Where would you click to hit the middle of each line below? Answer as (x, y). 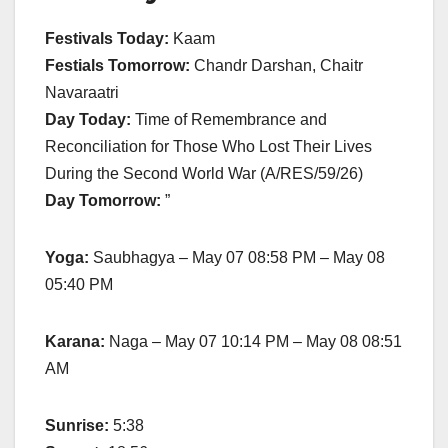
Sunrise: (79, 425)
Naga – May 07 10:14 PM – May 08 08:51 (253, 341)
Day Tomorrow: (105, 200)
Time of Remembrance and (231, 119)
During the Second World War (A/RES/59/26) (204, 173)
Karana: (75, 341)
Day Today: (90, 119)
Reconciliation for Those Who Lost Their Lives (208, 146)
